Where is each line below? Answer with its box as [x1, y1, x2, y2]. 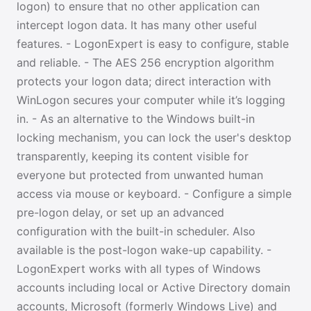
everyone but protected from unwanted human [17, 168, 263, 182]
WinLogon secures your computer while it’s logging [17, 93, 285, 107]
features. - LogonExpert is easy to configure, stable [17, 37, 289, 51]
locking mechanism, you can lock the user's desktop [17, 131, 292, 144]
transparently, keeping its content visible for [17, 149, 249, 163]
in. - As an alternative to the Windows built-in [17, 112, 255, 126]
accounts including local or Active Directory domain [17, 280, 290, 294]
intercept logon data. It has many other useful [17, 18, 257, 32]
